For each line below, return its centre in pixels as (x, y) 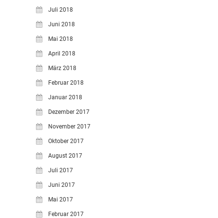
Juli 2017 (61, 170)
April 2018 (62, 54)
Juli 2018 (61, 10)
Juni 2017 (62, 185)
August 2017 (65, 156)
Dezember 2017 (69, 112)
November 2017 (69, 127)
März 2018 (62, 68)
